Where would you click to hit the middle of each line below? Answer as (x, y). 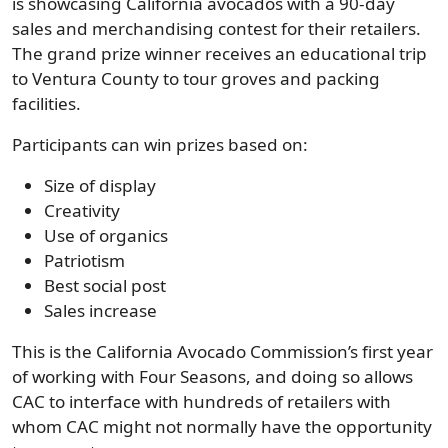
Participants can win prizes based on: (160, 144)
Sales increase (100, 310)
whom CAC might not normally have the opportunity (222, 426)
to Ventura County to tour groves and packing (196, 78)
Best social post (105, 285)
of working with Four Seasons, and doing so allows (212, 376)
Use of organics (106, 235)
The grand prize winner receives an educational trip (219, 53)
